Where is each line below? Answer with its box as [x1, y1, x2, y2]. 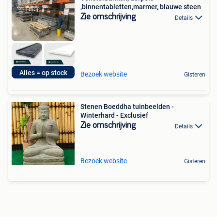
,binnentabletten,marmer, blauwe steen [80, 3, 201, 11]
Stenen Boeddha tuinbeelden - [80, 103, 174, 111]
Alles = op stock [19, 69, 67, 77]
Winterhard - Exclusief [80, 111, 148, 120]
